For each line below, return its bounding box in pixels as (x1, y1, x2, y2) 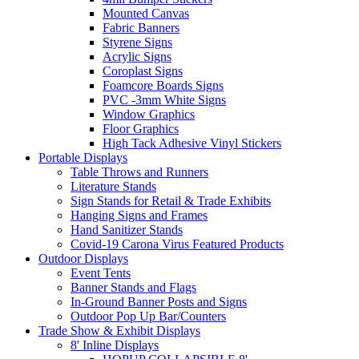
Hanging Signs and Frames (71, 208, 208, 222)
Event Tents (71, 266, 131, 280)
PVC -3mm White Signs (103, 93, 226, 107)
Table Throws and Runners (71, 165, 208, 179)
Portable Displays (38, 151, 127, 164)
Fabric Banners (103, 21, 179, 34)
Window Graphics (103, 107, 195, 121)
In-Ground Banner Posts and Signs (71, 295, 247, 309)
